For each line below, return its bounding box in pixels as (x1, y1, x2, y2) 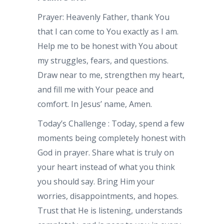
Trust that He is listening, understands (37, 204, 182, 216)
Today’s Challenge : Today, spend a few (37, 117, 184, 129)
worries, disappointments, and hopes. (37, 190, 178, 201)
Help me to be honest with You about (37, 40, 177, 51)
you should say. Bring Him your (37, 175, 154, 187)
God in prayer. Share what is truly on (37, 146, 174, 158)
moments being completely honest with (37, 132, 185, 143)
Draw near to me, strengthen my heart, (37, 69, 184, 80)
